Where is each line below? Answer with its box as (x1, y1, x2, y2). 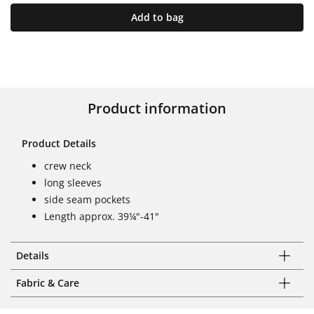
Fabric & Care (16, 275, 79, 289)
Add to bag (130, 10, 184, 24)
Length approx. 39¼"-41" (44, 209, 159, 223)
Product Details (22, 136, 96, 150)
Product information (88, 98, 226, 118)
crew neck (44, 158, 91, 172)
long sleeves (44, 175, 102, 189)
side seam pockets (44, 192, 130, 206)
